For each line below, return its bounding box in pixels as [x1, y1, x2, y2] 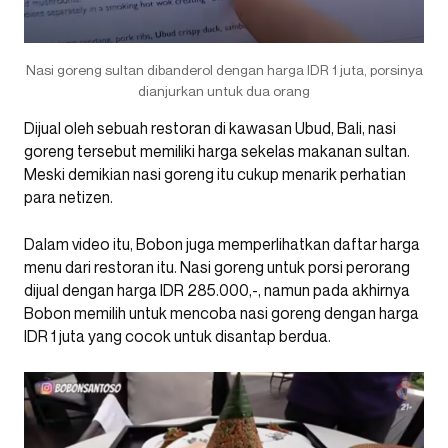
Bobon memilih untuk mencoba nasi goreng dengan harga [24, 302, 419, 323]
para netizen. [24, 186, 113, 207]
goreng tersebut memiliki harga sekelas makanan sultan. [24, 140, 410, 161]
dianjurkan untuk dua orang [138, 81, 310, 99]
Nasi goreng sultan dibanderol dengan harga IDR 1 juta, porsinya [25, 60, 423, 78]
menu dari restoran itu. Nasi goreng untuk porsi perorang [24, 256, 410, 277]
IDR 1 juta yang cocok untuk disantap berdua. [24, 325, 331, 346]
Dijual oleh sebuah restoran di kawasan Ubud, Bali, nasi [24, 117, 396, 138]
